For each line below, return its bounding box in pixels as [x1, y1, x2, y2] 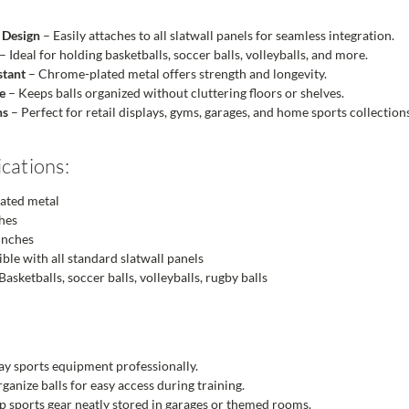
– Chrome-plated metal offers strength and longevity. [26, 66, 328, 82]
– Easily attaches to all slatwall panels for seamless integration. [40, 27, 395, 44]
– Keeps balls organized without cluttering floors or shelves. [5, 85, 345, 101]
